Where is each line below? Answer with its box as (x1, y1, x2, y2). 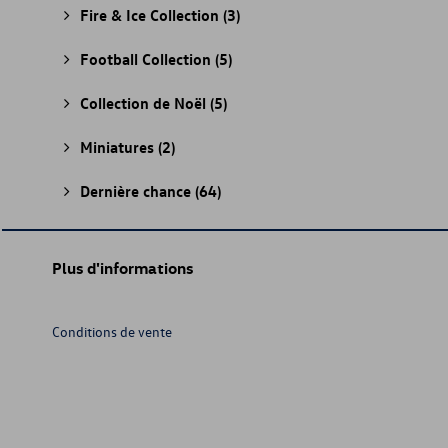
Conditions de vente (52, 323, 172, 340)
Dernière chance (80, 181, 195, 201)
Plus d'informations (52, 258, 193, 278)
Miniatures (80, 137, 158, 157)
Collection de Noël (80, 93, 210, 113)
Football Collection (80, 49, 215, 69)
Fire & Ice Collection (80, 5, 223, 25)
